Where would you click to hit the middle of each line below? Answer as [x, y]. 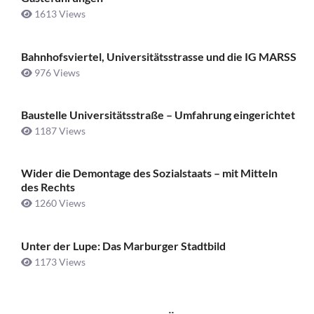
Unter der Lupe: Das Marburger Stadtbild [123, 245]
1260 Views [59, 203]
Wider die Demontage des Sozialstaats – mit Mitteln [149, 173]
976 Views [56, 72]
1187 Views [59, 131]
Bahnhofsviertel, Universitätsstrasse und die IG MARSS [159, 56]
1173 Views [59, 261]
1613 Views [59, 14]
